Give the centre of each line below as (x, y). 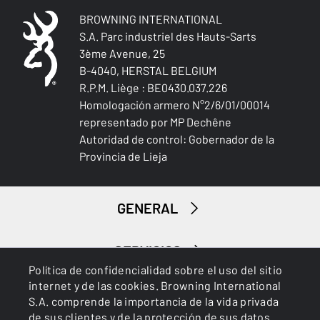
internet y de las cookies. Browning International (155, 285)
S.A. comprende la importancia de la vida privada (154, 301)
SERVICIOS (147, 251)
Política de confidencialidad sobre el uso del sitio (156, 270)
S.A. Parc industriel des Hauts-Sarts (167, 36)
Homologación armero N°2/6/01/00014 (174, 105)
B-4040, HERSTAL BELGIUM (147, 70)
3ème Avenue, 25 (122, 53)
